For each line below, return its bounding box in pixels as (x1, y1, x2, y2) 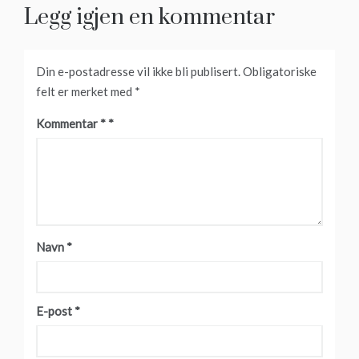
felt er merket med (36, 83, 135, 99)
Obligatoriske (243, 63, 317, 79)
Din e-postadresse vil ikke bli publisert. (36, 63, 240, 79)
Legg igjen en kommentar (24, 2, 275, 31)
